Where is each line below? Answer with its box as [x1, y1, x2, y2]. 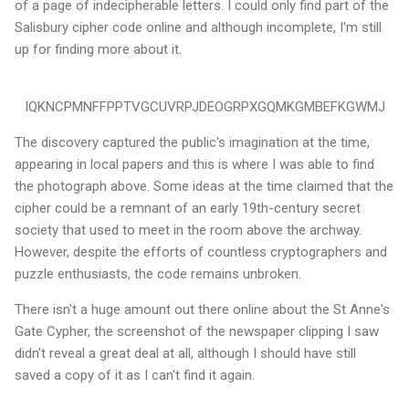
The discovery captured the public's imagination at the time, [15, 133, 370, 151]
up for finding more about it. [15, 40, 182, 58]
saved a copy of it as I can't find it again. [15, 366, 255, 383]
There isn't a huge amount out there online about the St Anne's [15, 300, 390, 318]
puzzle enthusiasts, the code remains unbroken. [15, 265, 301, 282]
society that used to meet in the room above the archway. [15, 221, 362, 238]
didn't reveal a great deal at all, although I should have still [15, 344, 356, 362]
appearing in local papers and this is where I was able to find [15, 155, 374, 173]
